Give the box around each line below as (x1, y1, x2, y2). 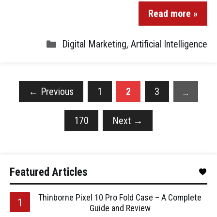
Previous (38, 86, 74, 97)
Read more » (148, 8, 198, 19)
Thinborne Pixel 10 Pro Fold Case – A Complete (38, 192, 201, 202)
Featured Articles (10, 166, 88, 179)
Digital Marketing (62, 38, 126, 50)
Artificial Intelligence (131, 38, 207, 50)
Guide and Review (89, 203, 151, 213)
